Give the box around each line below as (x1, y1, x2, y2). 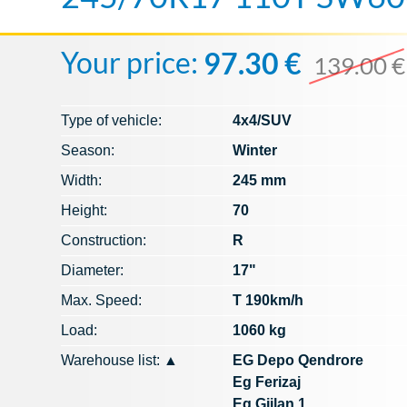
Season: (61, 142, 115, 158)
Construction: (61, 232, 147, 248)
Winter (233, 142, 278, 158)
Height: (61, 202, 108, 218)
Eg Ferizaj (233, 373, 302, 390)
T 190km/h (233, 292, 304, 308)
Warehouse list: (61, 352, 164, 368)
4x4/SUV (233, 112, 293, 128)
